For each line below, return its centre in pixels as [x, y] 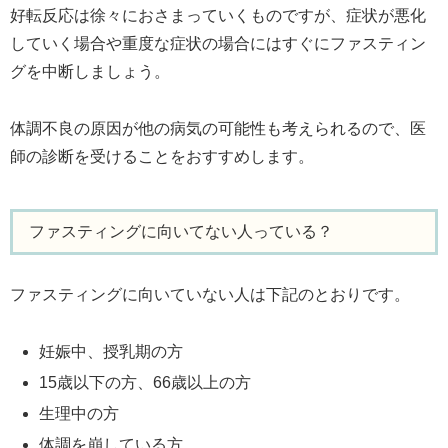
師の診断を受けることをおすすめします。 [162, 156]
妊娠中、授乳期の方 [111, 351]
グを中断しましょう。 [90, 71]
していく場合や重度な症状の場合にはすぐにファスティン [218, 43]
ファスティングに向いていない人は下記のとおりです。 [210, 295]
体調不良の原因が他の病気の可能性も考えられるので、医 [218, 128]
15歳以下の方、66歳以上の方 [145, 383]
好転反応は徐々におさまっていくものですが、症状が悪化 [218, 15]
